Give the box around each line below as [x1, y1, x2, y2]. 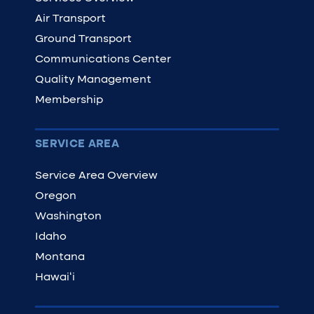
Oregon [35, 191, 76, 202]
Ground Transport [35, 34, 132, 45]
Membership [35, 95, 103, 106]
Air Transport [35, 13, 106, 25]
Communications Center [35, 54, 171, 65]
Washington [35, 211, 102, 222]
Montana [35, 252, 85, 263]
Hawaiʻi [35, 272, 75, 283]
